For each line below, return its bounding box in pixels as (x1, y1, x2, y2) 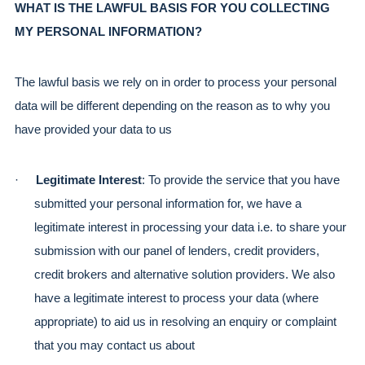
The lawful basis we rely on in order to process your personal (15, 75, 336, 89)
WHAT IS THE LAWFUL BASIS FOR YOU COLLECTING (15, 2, 330, 15)
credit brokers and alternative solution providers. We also (34, 267, 335, 281)
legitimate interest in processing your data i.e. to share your (34, 220, 346, 234)
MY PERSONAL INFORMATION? (15, 25, 202, 39)
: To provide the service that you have (142, 173, 340, 187)
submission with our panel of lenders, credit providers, (34, 244, 319, 257)
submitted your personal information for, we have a (34, 196, 301, 210)
